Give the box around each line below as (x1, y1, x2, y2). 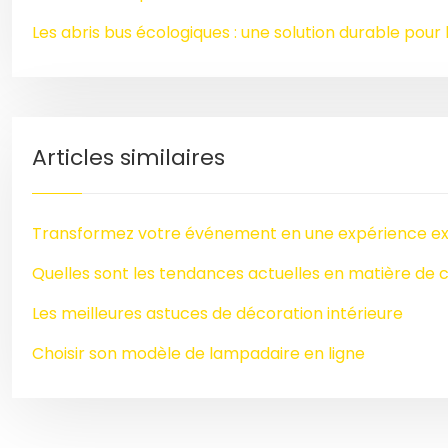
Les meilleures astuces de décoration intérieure (32, 302, 403, 325)
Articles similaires (32, 142, 225, 173)
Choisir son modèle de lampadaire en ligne (32, 342, 365, 365)
